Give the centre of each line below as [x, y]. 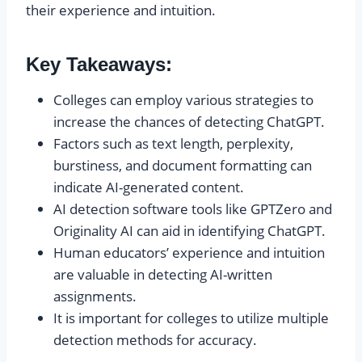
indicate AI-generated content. [149, 187]
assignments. [95, 297]
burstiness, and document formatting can [183, 166]
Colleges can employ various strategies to [183, 100]
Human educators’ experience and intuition [189, 253]
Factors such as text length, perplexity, [173, 144]
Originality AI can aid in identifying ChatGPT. [189, 231]
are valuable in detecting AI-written [163, 275]
